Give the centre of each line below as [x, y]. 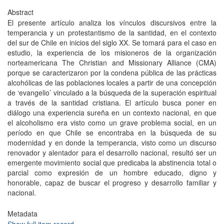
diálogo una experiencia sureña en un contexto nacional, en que [112, 112]
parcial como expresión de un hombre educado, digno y [112, 172]
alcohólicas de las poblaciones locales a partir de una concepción [112, 82]
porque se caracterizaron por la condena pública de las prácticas [112, 72]
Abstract [20, 12]
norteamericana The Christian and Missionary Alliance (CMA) [112, 62]
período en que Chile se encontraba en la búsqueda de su [112, 132]
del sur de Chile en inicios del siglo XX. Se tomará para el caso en [112, 42]
